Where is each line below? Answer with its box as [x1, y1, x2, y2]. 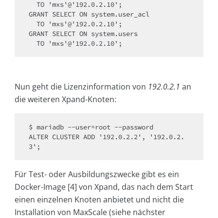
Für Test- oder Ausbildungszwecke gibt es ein [15, 169, 179, 180]
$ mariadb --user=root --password [29, 123, 153, 132]
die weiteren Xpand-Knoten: [15, 94, 116, 105]
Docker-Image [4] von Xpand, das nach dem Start [15, 182, 193, 193]
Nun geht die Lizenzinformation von [15, 81, 148, 92]
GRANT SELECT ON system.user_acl [29, 10, 149, 19]
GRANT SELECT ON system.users [29, 29, 138, 38]
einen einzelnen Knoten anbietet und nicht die [15, 194, 184, 205]
